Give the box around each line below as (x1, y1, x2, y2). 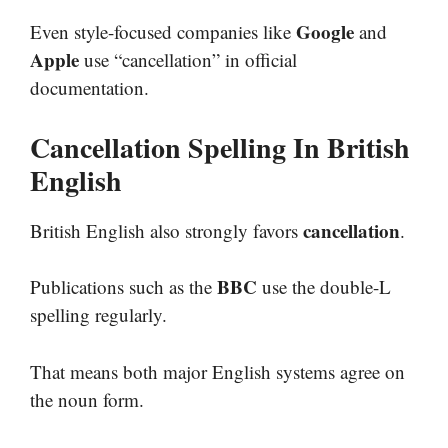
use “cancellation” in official (79, 47, 297, 73)
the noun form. (30, 386, 144, 412)
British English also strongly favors (30, 217, 303, 243)
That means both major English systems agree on (30, 358, 405, 384)
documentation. (30, 75, 149, 101)
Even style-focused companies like (30, 19, 296, 45)
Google (296, 18, 354, 46)
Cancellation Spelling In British (30, 126, 410, 168)
